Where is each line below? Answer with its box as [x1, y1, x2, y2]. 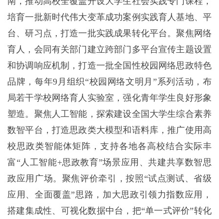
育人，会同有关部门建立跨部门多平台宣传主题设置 [7, 44, 212, 54]
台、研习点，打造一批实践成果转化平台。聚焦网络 [7, 28, 212, 38]
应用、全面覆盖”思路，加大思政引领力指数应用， [7, 190, 212, 199]
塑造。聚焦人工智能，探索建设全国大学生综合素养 [7, 109, 212, 119]
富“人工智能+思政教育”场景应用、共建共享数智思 [7, 157, 212, 167]
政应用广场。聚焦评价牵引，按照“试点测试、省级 [7, 174, 212, 183]
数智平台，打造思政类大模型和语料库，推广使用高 [7, 125, 212, 135]
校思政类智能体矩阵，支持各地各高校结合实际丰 [7, 141, 212, 151]
